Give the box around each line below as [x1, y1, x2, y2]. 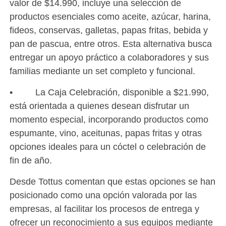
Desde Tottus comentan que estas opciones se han [9, 176, 215, 187]
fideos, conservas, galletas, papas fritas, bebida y [9, 24, 208, 35]
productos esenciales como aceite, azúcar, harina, [9, 11, 211, 22]
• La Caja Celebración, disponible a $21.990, [9, 86, 209, 97]
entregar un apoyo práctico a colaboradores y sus [9, 51, 209, 63]
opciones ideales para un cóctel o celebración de [9, 141, 206, 152]
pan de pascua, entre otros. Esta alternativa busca [9, 38, 212, 49]
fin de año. [9, 154, 52, 165]
